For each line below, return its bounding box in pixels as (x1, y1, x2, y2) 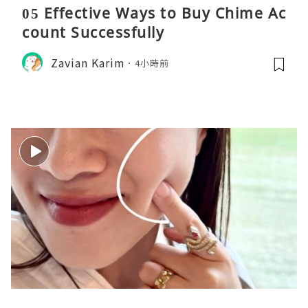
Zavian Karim (51, 54, 125, 71)
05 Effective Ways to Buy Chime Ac (22, 3, 286, 23)
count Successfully (22, 23, 164, 43)
